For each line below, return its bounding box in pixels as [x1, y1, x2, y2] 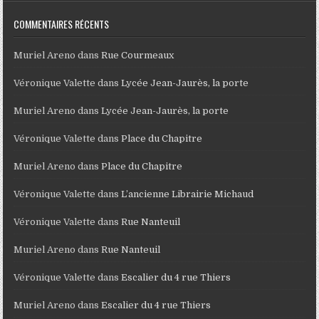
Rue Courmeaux [101, 49, 174, 61]
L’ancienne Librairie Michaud [121, 188, 254, 199]
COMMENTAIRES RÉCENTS [14, 16, 110, 31]
